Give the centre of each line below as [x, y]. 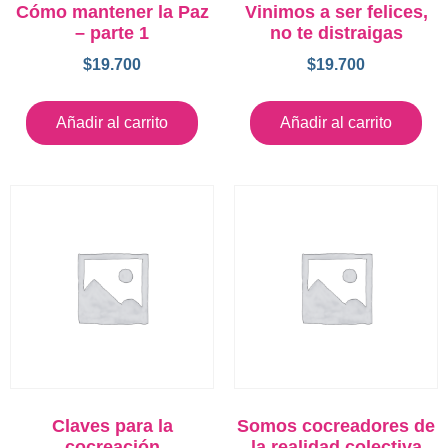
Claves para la [112, 425]
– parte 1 [112, 32]
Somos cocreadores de [336, 425]
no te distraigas [336, 32]
